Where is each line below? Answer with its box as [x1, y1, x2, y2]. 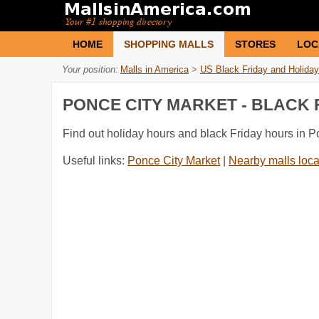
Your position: [62, 64, 118, 75]
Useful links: [63, 155, 127, 167]
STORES [235, 38, 276, 50]
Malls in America [120, 64, 189, 75]
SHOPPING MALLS [124, 38, 214, 50]
